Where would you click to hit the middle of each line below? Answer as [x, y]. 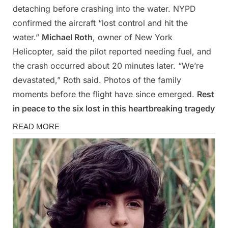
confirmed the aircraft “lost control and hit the [100, 23]
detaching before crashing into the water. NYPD [104, 9]
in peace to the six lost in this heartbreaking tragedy [114, 109]
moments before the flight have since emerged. [105, 94]
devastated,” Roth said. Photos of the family [97, 80]
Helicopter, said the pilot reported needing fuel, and [112, 52]
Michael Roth [67, 37]
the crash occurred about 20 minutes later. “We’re [108, 66]
